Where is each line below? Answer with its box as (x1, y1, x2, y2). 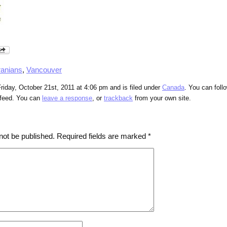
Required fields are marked (57, 132, 148, 141)
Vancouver (26, 65, 62, 74)
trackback (104, 95, 133, 102)
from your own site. (133, 95, 191, 102)
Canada (162, 84, 184, 92)
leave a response (42, 95, 92, 102)
